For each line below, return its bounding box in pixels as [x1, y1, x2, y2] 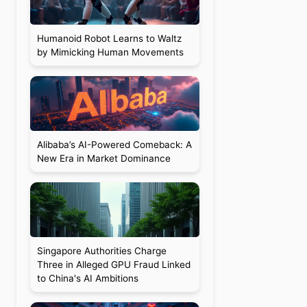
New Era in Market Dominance [36, 153, 171, 164]
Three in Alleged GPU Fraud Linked [36, 259, 191, 270]
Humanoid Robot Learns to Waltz [36, 33, 182, 44]
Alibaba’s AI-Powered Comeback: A [36, 139, 192, 150]
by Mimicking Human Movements [36, 47, 184, 58]
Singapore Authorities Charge [36, 245, 167, 256]
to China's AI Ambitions [36, 273, 138, 284]
